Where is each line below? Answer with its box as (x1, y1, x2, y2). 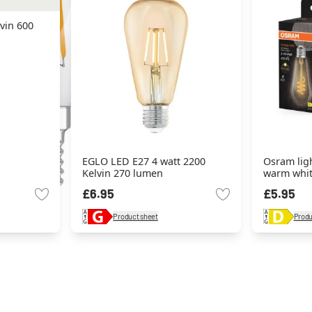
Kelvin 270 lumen (82, 166, 164, 180)
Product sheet (113, 212, 158, 221)
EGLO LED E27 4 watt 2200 (82, 155, 206, 169)
